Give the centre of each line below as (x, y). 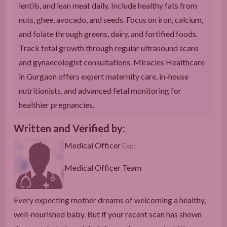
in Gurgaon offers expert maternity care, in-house (104, 76)
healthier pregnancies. (56, 104)
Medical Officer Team (103, 167)
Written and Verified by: (69, 128)
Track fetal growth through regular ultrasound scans (109, 48)
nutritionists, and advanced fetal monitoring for (100, 90)
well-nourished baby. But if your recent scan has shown (108, 214)
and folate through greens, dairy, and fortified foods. (108, 33)
